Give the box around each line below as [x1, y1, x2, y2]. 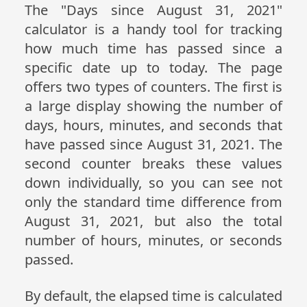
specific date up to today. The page [25, 58, 282, 77]
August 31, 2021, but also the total [25, 212, 282, 230]
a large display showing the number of [25, 97, 282, 115]
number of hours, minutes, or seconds [25, 231, 282, 249]
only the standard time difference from [25, 193, 282, 211]
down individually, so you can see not [25, 173, 282, 192]
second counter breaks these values [25, 154, 282, 173]
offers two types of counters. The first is [25, 77, 282, 96]
